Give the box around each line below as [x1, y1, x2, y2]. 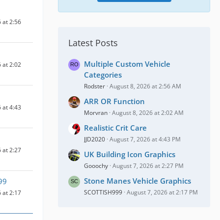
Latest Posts [68, 37, 118, 49]
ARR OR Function [84, 96, 145, 107]
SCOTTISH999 [84, 188, 122, 197]
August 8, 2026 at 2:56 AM [110, 82, 181, 91]
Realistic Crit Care [84, 123, 147, 133]
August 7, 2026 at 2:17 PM [127, 188, 198, 197]
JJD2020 [84, 135, 105, 144]
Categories [84, 70, 122, 80]
